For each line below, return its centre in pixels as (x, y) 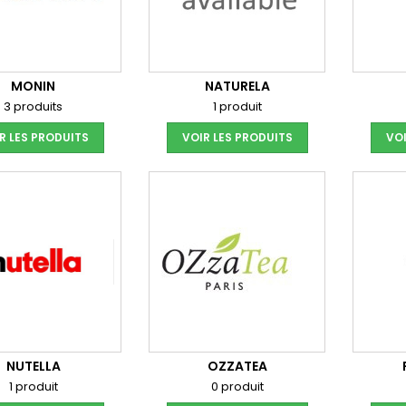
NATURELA (237, 86)
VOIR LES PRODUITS (237, 137)
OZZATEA (237, 366)
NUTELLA (33, 366)
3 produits (33, 106)
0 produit (237, 387)
